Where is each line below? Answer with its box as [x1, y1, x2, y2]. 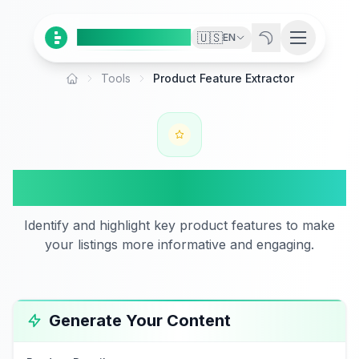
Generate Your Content [49, 311, 231, 330]
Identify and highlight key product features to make [24, 217, 335, 233]
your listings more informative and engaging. [45, 236, 314, 252]
